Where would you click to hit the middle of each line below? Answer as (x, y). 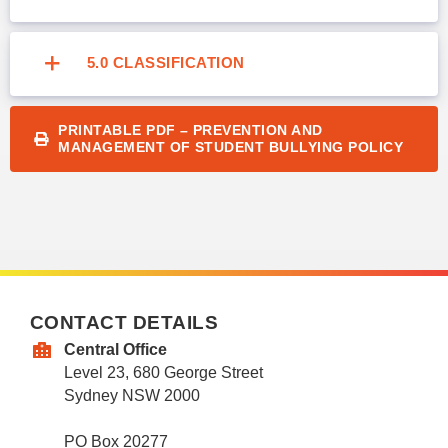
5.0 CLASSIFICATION (166, 62)
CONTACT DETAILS (124, 322)
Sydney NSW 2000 (131, 395)
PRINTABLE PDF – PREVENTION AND (190, 129)
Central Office (115, 349)
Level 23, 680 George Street (163, 372)
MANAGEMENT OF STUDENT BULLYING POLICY (231, 146)
